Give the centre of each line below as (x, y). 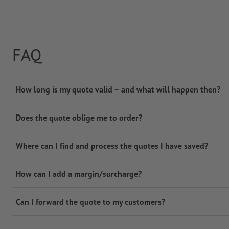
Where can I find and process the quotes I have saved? (112, 146)
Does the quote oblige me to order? (79, 118)
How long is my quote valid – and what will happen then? (118, 90)
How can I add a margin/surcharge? (78, 174)
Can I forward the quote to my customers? (90, 202)
